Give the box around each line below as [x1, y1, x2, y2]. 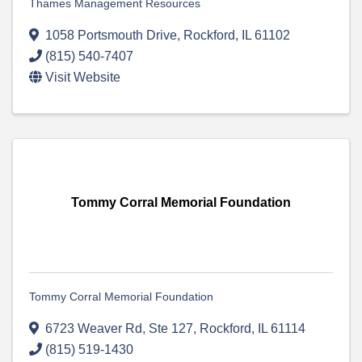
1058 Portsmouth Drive [45, 28, 177, 43]
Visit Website [45, 70, 120, 85]
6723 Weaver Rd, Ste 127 [45, 322, 193, 336]
